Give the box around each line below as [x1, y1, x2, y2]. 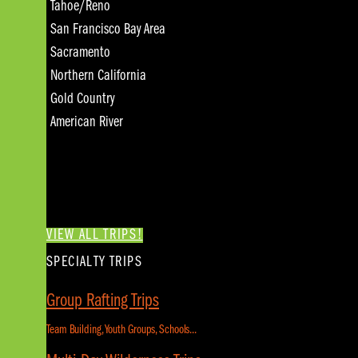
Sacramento [50, 46, 110, 62]
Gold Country [50, 92, 115, 108]
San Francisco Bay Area [50, 22, 165, 38]
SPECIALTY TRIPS [46, 254, 142, 270]
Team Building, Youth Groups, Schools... [46, 323, 197, 336]
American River [50, 115, 123, 131]
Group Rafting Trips [46, 291, 159, 311]
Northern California [50, 69, 146, 85]
